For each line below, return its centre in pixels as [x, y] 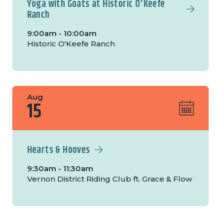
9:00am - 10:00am [62, 34]
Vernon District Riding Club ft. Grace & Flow [109, 179]
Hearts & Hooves [58, 150]
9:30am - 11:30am [60, 169]
